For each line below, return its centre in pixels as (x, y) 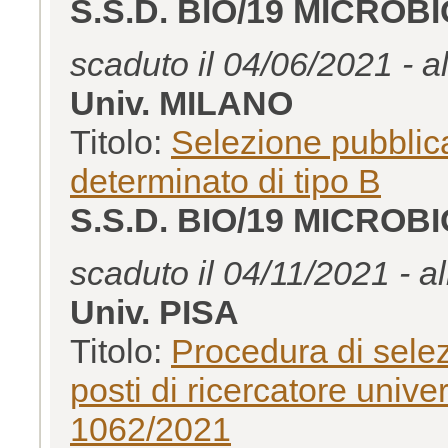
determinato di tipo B (225, 180)
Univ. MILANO (181, 102)
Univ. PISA (154, 311)
